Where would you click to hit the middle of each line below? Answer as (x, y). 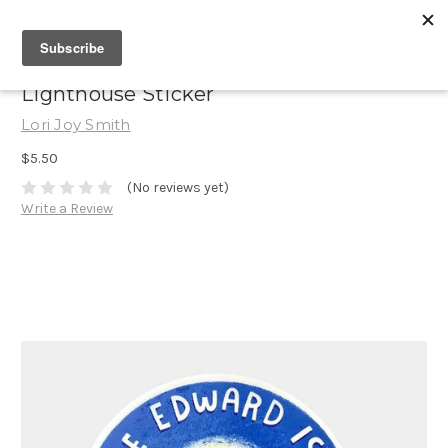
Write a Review (67, 209)
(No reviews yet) (177, 188)
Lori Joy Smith (76, 124)
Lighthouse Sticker (118, 94)
